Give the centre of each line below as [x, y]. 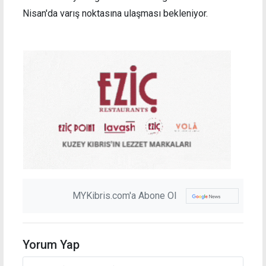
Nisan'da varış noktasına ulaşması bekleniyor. [115, 13]
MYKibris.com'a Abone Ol [124, 195]
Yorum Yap [51, 244]
